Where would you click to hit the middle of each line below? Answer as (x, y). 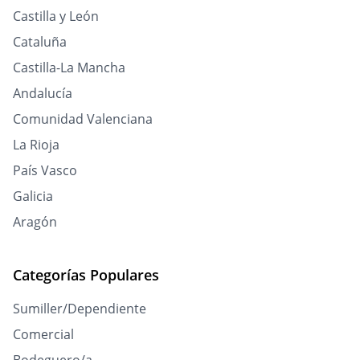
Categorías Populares (86, 275)
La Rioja (36, 145)
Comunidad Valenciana (83, 119)
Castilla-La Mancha (69, 68)
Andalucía (43, 94)
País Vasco (45, 171)
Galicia (33, 196)
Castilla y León (56, 16)
